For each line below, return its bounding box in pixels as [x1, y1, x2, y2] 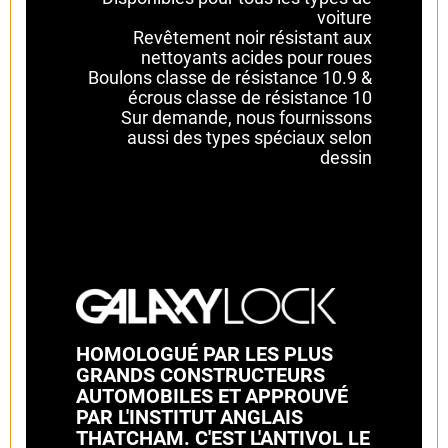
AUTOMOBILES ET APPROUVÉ [76, 384, 348, 408]
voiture [317, 7, 372, 29]
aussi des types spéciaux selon [127, 127, 372, 149]
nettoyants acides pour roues [141, 47, 372, 69]
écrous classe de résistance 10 [128, 87, 372, 109]
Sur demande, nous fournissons [121, 107, 372, 129]
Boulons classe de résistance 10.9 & [88, 67, 372, 89]
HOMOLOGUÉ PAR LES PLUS [76, 342, 333, 366]
